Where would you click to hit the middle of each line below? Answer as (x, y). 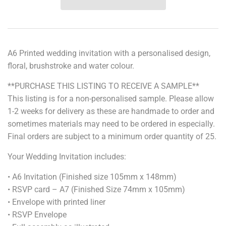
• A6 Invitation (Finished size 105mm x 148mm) (92, 177)
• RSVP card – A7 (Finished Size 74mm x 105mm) (96, 190)
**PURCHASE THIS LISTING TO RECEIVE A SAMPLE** (103, 86)
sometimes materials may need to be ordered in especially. (111, 124)
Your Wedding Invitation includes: (67, 157)
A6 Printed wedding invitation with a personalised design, (109, 53)
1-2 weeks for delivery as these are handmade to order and (111, 111)
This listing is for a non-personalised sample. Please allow (111, 99)
